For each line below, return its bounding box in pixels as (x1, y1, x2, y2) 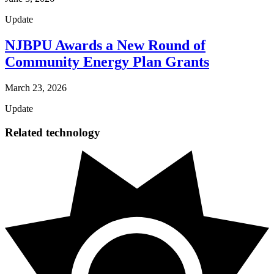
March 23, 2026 (5, 82, 67, 93)
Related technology (5, 125, 100, 139)
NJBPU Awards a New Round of (5, 37, 206, 53)
